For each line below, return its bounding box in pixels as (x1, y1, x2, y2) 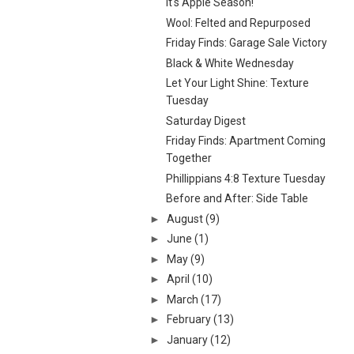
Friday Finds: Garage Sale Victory (165, 36, 327, 49)
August (166, 212, 203, 225)
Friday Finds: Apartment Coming (165, 134, 326, 147)
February (166, 313, 211, 326)
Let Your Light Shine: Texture (165, 77, 309, 89)
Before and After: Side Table (165, 192, 308, 205)
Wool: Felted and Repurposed (165, 16, 311, 29)
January (166, 333, 208, 346)
